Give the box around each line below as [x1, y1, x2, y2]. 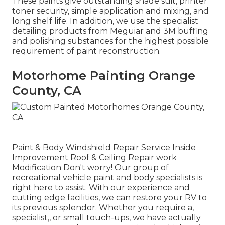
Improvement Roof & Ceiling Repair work [12, 152, 177, 162]
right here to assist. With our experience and [12, 182, 190, 192]
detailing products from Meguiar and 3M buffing [12, 26, 208, 36]
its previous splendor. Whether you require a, [12, 202, 194, 212]
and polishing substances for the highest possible [12, 36, 209, 46]
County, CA [12, 83, 81, 98]
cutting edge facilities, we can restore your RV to [12, 192, 207, 202]
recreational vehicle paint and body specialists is [12, 172, 202, 182]
